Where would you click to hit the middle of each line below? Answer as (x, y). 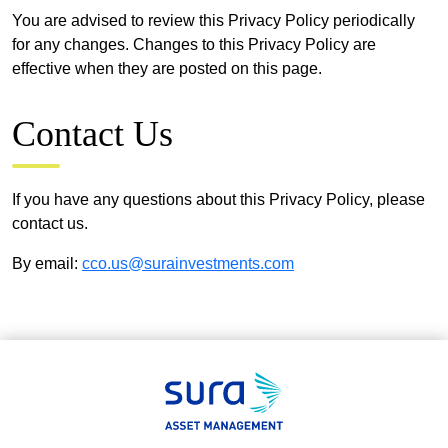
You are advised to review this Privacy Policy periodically (213, 20)
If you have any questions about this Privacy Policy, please (218, 199)
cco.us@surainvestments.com (188, 263)
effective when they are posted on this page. (167, 68)
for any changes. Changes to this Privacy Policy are (194, 44)
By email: (47, 263)
